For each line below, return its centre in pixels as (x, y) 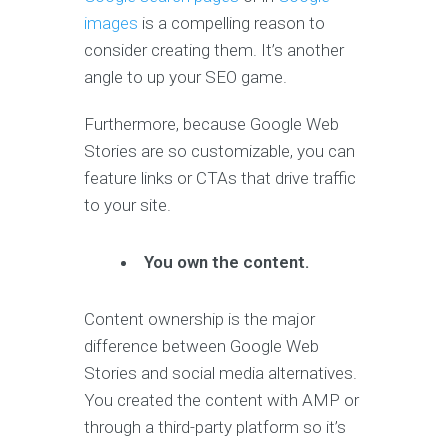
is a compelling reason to (231, 23)
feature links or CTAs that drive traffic (220, 178)
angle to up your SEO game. (185, 77)
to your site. (127, 205)
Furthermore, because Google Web (211, 124)
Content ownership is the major (199, 319)
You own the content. (227, 262)
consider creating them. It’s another (214, 50)
